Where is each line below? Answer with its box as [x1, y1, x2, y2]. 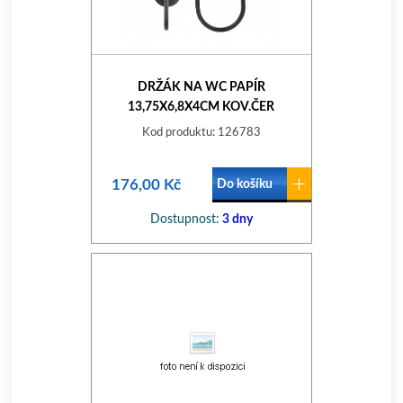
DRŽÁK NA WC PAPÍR [137, 81, 265, 94]
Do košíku [216, 178, 273, 191]
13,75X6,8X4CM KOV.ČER [128, 101, 275, 113]
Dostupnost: [149, 213, 219, 226]
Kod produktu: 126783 [141, 127, 261, 139]
